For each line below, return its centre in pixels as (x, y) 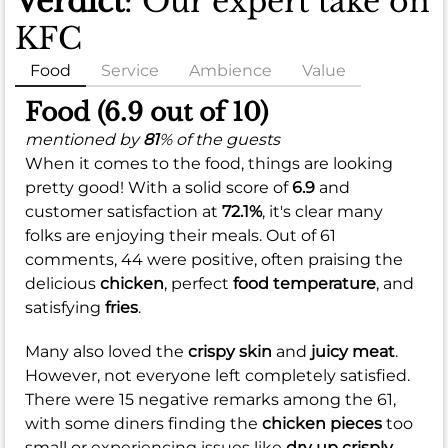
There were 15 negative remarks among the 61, (210, 400)
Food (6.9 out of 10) (146, 113)
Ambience (230, 71)
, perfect (198, 284)
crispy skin (230, 352)
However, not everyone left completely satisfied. (217, 376)
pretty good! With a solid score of (158, 188)
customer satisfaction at (123, 212)
